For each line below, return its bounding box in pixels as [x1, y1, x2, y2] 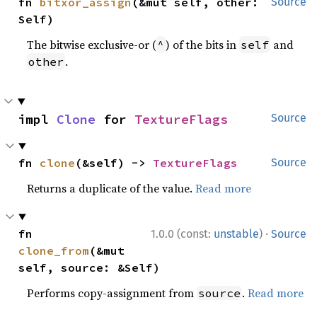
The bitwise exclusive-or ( [27, 37, 156, 52]
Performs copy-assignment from [27, 285, 197, 301]
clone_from [18, 243, 90, 258]
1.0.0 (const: [151, 227, 214, 241]
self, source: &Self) [18, 260, 161, 275]
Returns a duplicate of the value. [27, 180, 196, 196]
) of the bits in [166, 37, 240, 52]
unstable [214, 227, 259, 241]
